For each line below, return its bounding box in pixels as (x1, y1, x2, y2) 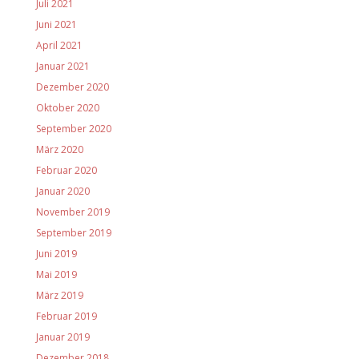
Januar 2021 (35, 59, 90, 74)
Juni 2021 (35, 18, 77, 32)
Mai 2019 (35, 268, 77, 282)
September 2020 (35, 122, 111, 136)
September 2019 (35, 226, 111, 240)
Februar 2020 (35, 163, 97, 178)
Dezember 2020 (35, 80, 109, 95)
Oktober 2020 (35, 101, 99, 115)
